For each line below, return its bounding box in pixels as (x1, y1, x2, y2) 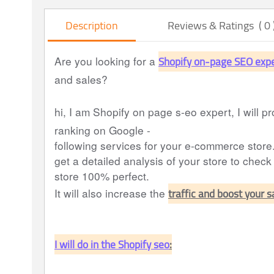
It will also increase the (54, 185, 168, 201)
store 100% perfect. (54, 168, 152, 184)
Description (65, 15, 118, 35)
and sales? (54, 72, 108, 87)
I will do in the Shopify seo (54, 234, 169, 255)
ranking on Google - (54, 122, 154, 138)
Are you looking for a (54, 53, 158, 69)
